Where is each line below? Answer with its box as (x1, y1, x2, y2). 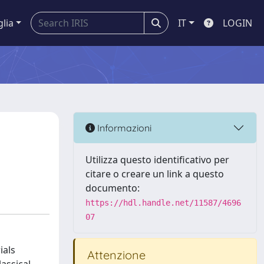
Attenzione (84, 247, 146, 262)
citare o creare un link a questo (85, 167, 224, 180)
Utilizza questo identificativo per (85, 153, 229, 166)
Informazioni (95, 121, 151, 134)
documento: (85, 181, 140, 194)
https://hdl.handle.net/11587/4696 (85, 198, 241, 207)
